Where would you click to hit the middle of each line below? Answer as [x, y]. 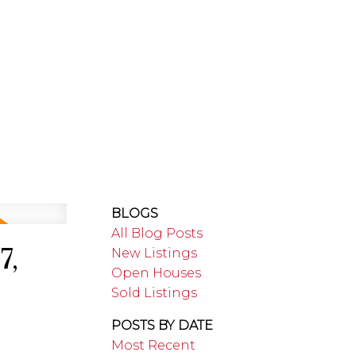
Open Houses [157, 273]
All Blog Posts [157, 233]
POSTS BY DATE [163, 325]
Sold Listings [155, 292]
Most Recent [154, 345]
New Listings [155, 253]
